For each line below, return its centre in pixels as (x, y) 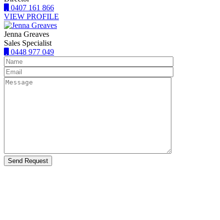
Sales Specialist (28, 43)
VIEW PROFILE (31, 16)
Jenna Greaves (27, 34)
